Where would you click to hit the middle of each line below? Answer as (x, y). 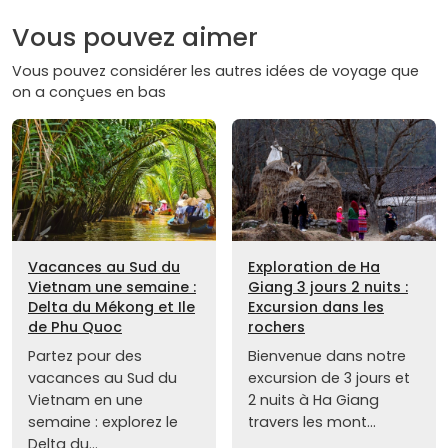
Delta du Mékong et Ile (111, 306)
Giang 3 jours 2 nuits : (328, 286)
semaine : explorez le (103, 421)
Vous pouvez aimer (135, 37)
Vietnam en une (85, 399)
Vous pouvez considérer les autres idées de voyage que (215, 70)
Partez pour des (85, 355)
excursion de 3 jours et (329, 377)
